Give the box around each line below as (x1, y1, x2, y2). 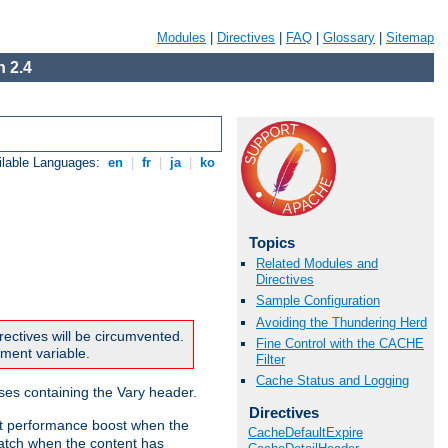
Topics (248, 234, 295, 251)
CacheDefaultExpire (248, 425, 363, 441)
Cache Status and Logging (256, 372, 409, 388)
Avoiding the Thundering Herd (256, 314, 427, 330)
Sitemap (386, 30, 434, 45)
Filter (256, 351, 285, 367)
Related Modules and (256, 256, 378, 272)
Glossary (323, 30, 375, 45)
